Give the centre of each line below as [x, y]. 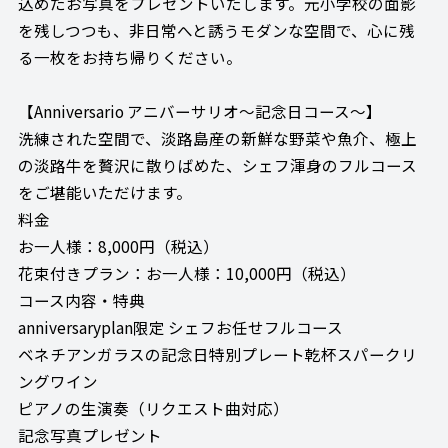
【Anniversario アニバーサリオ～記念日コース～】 [199, 111]
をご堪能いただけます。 [104, 192]
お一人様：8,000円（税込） [118, 246]
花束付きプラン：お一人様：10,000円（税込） [186, 273]
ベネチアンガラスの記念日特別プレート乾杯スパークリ [217, 354]
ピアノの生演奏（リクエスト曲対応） [153, 408]
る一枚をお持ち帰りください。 [129, 57]
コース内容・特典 [81, 300]
